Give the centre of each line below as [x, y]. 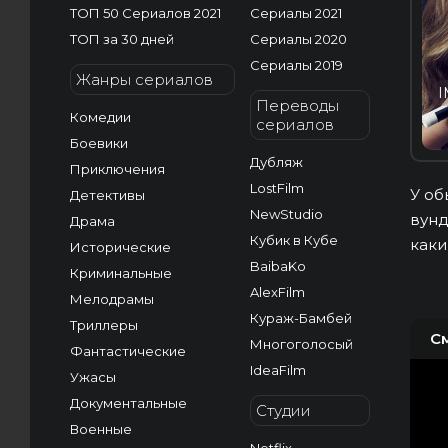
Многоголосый [301, 344]
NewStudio [286, 214]
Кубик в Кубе [294, 240]
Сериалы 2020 [298, 39]
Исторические [120, 247]
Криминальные [121, 273]
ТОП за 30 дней [122, 39]
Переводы [297, 105]
